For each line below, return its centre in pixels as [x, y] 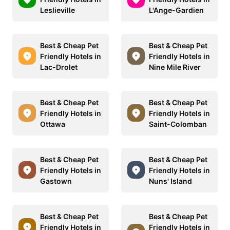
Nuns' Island [170, 181]
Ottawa [53, 124]
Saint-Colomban [178, 124]
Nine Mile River [175, 67]
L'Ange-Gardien [176, 10]
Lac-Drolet [59, 67]
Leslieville [57, 10]
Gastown [56, 181]
